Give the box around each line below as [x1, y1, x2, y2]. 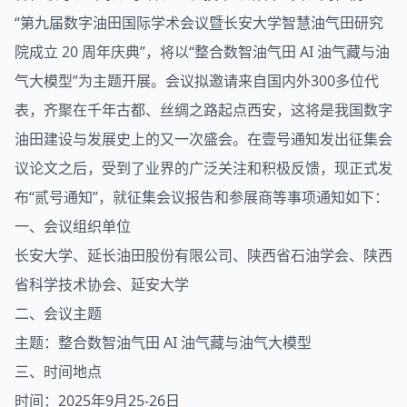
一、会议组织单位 [15, 215, 131, 236]
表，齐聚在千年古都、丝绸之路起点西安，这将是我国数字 [15, 99, 392, 120]
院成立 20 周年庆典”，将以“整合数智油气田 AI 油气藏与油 [15, 41, 390, 62]
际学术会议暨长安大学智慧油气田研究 [136, 12, 383, 33]
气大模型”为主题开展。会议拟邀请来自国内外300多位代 [15, 70, 379, 91]
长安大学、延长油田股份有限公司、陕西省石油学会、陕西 [15, 244, 392, 265]
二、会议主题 [15, 303, 102, 323]
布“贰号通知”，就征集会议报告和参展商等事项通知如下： [15, 186, 389, 207]
